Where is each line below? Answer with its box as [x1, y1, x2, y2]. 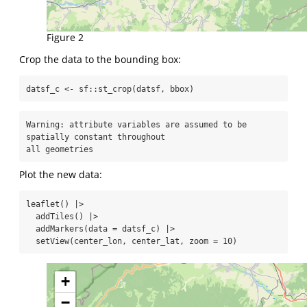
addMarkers [36, 224, 84, 234]
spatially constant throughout [26, 132, 165, 143]
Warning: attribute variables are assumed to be [26, 120, 247, 130]
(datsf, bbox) [132, 84, 194, 95]
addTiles [36, 212, 74, 222]
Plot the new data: [19, 168, 102, 182]
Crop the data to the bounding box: [19, 53, 181, 66]
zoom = [189, 236, 218, 247]
